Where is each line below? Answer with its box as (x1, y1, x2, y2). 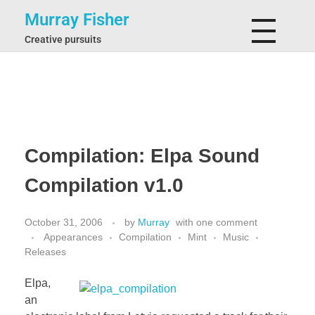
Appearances (44, 231, 103, 243)
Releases (25, 245, 66, 257)
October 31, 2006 (25, 216, 103, 228)
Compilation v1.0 (25, 174, 184, 196)
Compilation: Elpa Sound (25, 145, 259, 167)
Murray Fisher (25, 10, 129, 30)
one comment (196, 216, 257, 228)
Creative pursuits (25, 34, 101, 45)
